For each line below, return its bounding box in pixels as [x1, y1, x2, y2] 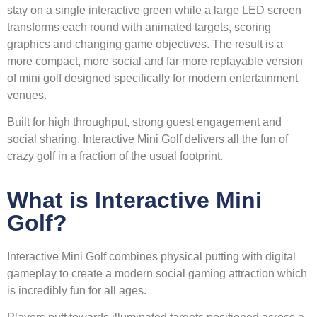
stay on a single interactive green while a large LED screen [7, 4, 301, 17]
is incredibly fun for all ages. [7, 284, 146, 297]
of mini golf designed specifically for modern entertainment [7, 72, 298, 85]
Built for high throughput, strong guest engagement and [7, 116, 282, 129]
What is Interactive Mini [7, 188, 262, 214]
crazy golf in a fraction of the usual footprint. [7, 150, 223, 163]
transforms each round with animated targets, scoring [7, 21, 271, 34]
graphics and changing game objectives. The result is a [7, 38, 283, 51]
